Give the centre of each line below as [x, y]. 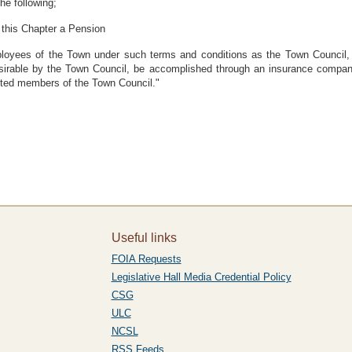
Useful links [144, 238]
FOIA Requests [146, 259]
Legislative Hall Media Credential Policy [201, 277]
